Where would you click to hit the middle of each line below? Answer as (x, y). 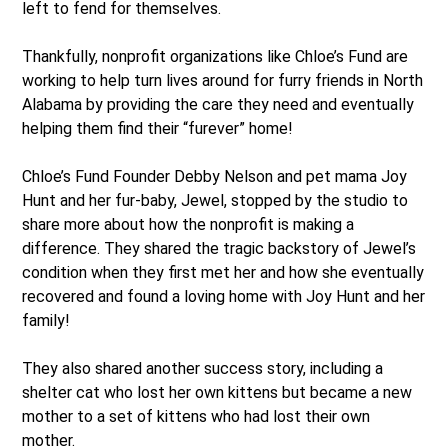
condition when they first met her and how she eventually (223, 272)
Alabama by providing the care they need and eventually (218, 104)
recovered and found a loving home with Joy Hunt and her (224, 296)
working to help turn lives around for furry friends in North (223, 80)
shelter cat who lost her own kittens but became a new (217, 392)
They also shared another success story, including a (203, 368)
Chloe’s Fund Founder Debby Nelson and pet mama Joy (215, 176)
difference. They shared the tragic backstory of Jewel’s (219, 248)
